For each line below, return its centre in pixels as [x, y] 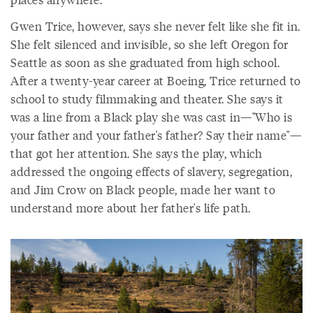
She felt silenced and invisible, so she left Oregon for [150, 44]
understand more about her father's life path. [131, 208]
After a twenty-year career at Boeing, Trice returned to [156, 81]
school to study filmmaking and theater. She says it [147, 99]
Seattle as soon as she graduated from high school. [145, 63]
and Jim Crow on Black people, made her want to [143, 190]
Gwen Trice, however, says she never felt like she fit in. [155, 26]
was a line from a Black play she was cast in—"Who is [151, 117]
